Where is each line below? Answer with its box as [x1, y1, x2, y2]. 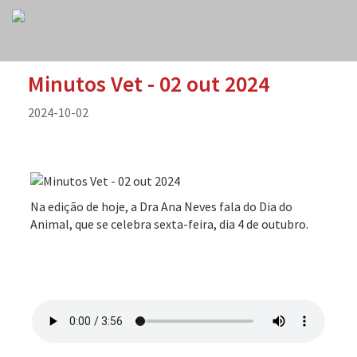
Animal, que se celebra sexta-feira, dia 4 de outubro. [30, 216, 311, 233]
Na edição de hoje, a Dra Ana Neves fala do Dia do [30, 198, 292, 215]
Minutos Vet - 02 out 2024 [28, 69, 269, 98]
